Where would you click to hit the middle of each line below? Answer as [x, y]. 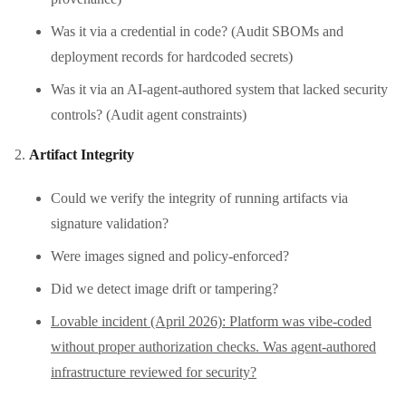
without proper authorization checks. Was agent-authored [213, 346]
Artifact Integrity [82, 154]
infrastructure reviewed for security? [154, 372]
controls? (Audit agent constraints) [149, 114]
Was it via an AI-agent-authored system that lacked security [219, 89]
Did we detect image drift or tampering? [164, 288]
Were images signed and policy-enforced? [170, 256]
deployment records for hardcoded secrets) [172, 56]
